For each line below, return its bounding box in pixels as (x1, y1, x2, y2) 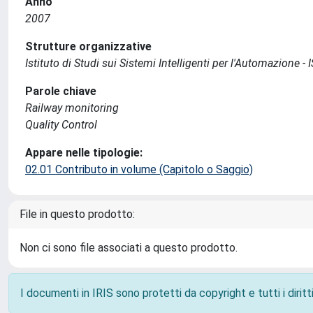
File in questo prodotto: (20, 208, 135, 221)
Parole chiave (25, 85, 96, 98)
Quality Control (25, 118, 97, 131)
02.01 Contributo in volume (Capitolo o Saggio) (25, 163, 253, 176)
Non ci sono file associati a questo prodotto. (20, 241, 238, 254)
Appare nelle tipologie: (25, 146, 143, 159)
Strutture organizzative (25, 40, 152, 53)
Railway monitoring (25, 101, 119, 115)
